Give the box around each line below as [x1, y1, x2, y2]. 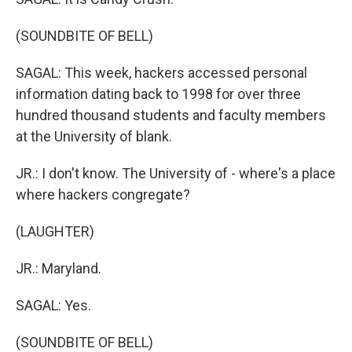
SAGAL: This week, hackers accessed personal [16, 64, 307, 81]
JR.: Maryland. [16, 260, 101, 277]
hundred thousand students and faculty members [16, 107, 326, 123]
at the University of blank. [16, 128, 172, 145]
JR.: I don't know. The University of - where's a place [16, 165, 335, 181]
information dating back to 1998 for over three [16, 86, 301, 102]
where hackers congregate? [16, 186, 190, 203]
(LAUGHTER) [16, 223, 94, 240]
